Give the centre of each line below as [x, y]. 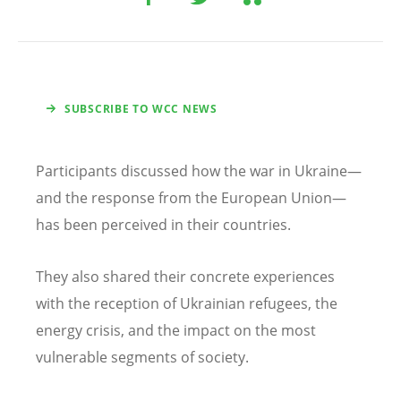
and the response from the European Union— [191, 198]
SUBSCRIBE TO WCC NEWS [141, 109]
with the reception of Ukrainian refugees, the [187, 303]
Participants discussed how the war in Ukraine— [199, 171]
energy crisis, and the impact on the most [176, 330]
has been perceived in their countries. [163, 225]
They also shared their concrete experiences [185, 276]
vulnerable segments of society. [142, 357]
